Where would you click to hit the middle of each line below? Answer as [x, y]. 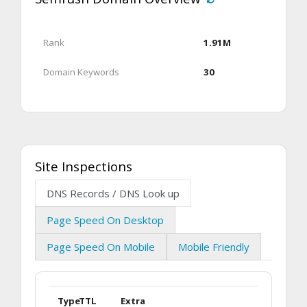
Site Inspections [84, 167]
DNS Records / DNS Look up [113, 194]
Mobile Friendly [214, 247]
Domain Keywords [81, 72]
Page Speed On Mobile [101, 247]
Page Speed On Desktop [105, 220]
